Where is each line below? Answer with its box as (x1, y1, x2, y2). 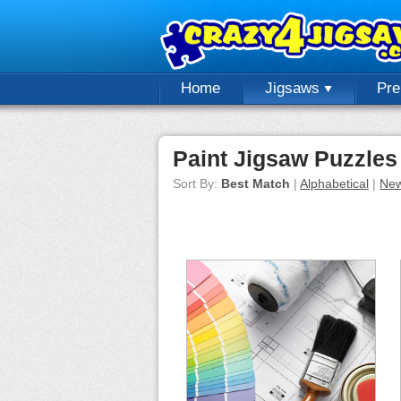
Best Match (221, 176, 290, 191)
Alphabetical (300, 176, 369, 191)
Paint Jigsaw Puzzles (173, 146, 397, 171)
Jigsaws (265, 80, 324, 97)
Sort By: (173, 176, 221, 191)
